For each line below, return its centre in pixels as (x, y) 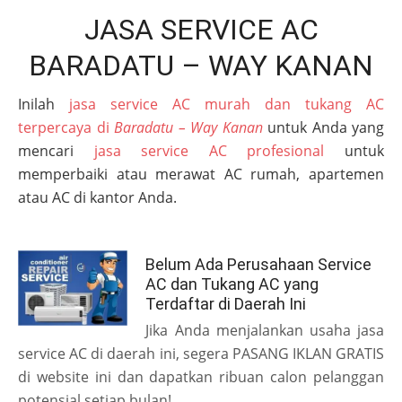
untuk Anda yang (323, 128)
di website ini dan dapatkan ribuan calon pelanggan (201, 377)
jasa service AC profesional (209, 151)
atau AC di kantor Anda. (97, 198)
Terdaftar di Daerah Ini (226, 304)
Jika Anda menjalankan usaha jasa (265, 331)
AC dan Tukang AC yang (232, 284)
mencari (56, 151)
